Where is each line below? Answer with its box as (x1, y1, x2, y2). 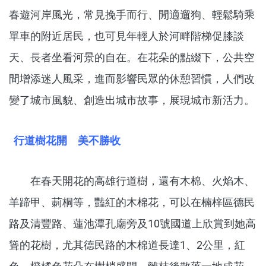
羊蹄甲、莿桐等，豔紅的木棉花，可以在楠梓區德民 (9, 196, 255, 209)
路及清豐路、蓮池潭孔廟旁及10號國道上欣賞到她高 (9, 217, 256, 230)
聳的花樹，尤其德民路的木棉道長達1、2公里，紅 (9, 239, 245, 252)
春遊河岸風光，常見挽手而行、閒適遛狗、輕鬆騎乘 (9, 8, 255, 21)
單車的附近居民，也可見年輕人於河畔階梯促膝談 (9, 30, 244, 43)
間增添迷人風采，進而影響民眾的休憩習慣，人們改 (9, 72, 255, 85)
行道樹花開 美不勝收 (14, 134, 121, 147)
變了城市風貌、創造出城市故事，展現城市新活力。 (9, 94, 255, 107)
